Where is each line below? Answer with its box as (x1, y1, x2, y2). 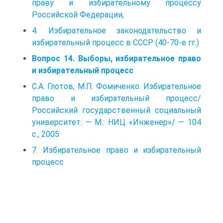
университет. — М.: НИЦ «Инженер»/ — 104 (32, 117, 201, 127)
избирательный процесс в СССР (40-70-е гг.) (32, 37, 199, 47)
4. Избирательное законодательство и (32, 25, 201, 35)
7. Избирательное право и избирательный (32, 145, 201, 155)
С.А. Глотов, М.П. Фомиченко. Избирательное (32, 81, 201, 91)
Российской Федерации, (32, 9, 124, 19)
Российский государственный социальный (32, 105, 201, 115)
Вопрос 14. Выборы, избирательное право (32, 53, 201, 63)
